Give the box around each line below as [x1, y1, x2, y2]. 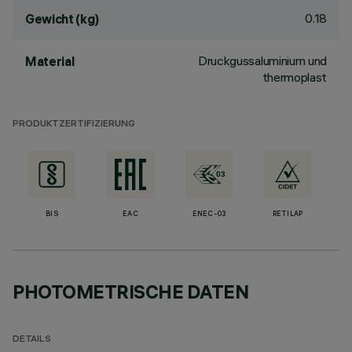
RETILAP [272, 211, 303, 218]
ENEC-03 [192, 211, 226, 218]
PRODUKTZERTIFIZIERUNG [13, 119, 135, 130]
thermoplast [262, 69, 327, 85]
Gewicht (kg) [25, 11, 100, 27]
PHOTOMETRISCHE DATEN [13, 280, 249, 303]
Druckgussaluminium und [198, 53, 327, 68]
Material [25, 53, 75, 69]
